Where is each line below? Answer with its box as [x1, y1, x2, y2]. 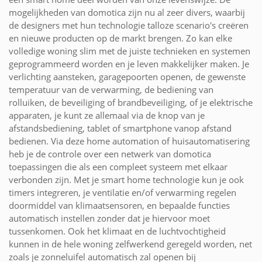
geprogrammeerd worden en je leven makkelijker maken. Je [9, 57, 249, 70]
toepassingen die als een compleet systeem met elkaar [9, 160, 227, 173]
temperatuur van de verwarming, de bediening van [9, 83, 213, 95]
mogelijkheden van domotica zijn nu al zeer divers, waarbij [9, 6, 245, 18]
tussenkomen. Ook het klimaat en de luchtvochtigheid [9, 225, 226, 237]
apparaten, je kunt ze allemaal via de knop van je [9, 109, 205, 121]
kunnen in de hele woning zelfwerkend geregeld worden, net [9, 237, 252, 250]
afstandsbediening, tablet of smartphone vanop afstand [9, 122, 232, 134]
